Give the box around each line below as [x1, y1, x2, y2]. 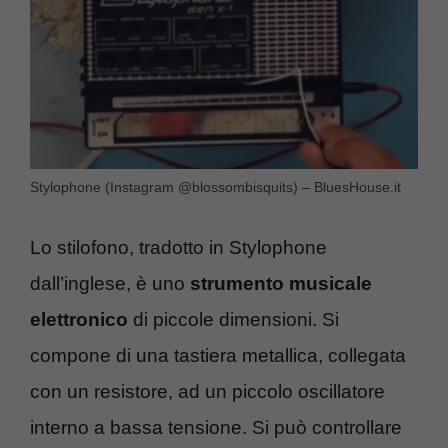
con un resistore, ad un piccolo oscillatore [30, 380, 385, 402]
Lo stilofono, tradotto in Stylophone [30, 236, 327, 258]
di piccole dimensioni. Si [128, 308, 339, 330]
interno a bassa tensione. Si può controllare [30, 416, 402, 438]
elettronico [30, 308, 128, 330]
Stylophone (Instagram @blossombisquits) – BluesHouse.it [30, 179, 401, 196]
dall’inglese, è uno [30, 272, 185, 294]
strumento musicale [185, 272, 372, 294]
